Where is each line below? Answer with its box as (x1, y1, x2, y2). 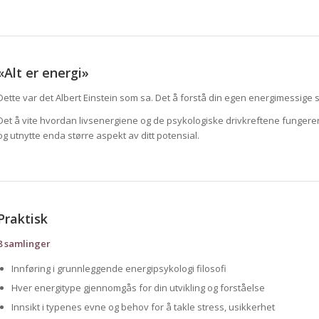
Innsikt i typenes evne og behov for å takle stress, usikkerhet (11, 300, 275, 314)
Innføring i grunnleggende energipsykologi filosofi (11, 262, 226, 276)
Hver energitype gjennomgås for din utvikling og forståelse (11, 281, 265, 295)
